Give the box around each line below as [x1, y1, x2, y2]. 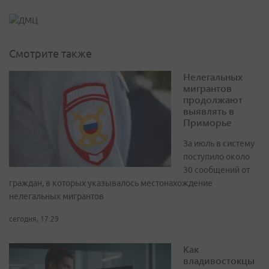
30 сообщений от [183, 165, 250, 175]
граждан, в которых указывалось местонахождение [9, 178, 213, 189]
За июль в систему [183, 139, 255, 149]
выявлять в [183, 104, 234, 118]
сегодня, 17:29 [9, 215, 59, 223]
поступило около [183, 152, 250, 162]
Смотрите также [9, 47, 92, 60]
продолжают [183, 93, 243, 106]
